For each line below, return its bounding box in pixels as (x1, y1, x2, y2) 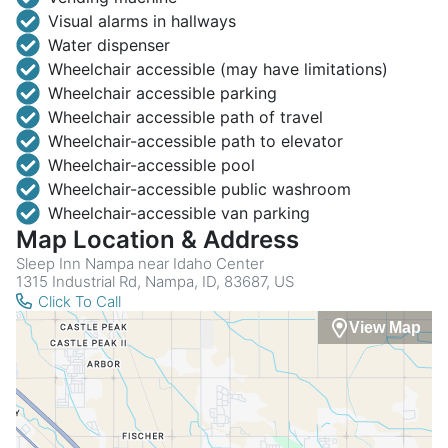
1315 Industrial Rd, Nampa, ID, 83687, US (16, 272, 294, 292)
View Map (348, 318, 421, 336)
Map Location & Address (16, 225, 299, 255)
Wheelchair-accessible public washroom (48, 179, 351, 200)
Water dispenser (48, 35, 170, 56)
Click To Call (38, 292, 121, 312)
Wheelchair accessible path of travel (48, 107, 323, 128)
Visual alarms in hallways (48, 11, 236, 32)
